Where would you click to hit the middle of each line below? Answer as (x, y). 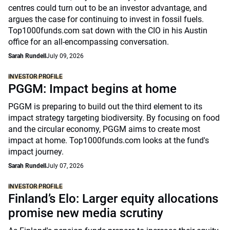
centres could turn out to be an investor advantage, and (108, 8)
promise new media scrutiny (86, 213)
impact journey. (36, 152)
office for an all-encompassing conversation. (89, 42)
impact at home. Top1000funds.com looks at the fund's (109, 140)
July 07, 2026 (65, 166)
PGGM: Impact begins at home (92, 89)
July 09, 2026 (65, 56)
